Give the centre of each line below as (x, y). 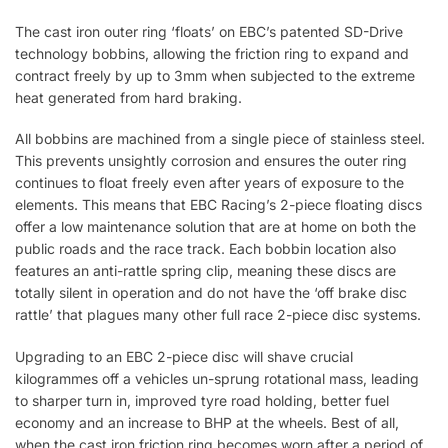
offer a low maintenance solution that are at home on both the (215, 227)
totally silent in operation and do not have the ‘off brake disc (211, 293)
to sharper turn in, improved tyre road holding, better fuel (202, 400)
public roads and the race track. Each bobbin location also (205, 249)
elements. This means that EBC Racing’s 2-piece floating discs (218, 205)
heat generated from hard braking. (128, 97)
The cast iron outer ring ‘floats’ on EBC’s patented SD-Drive (209, 31)
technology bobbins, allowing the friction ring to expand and (212, 53)
